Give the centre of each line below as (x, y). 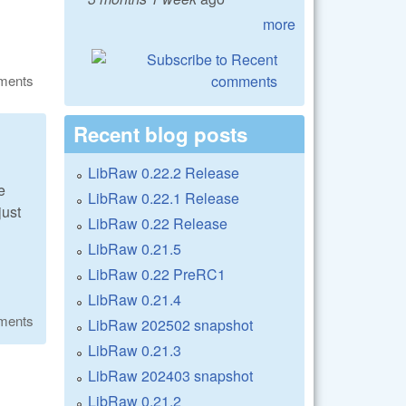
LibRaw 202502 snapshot (170, 324)
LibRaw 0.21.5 (135, 248)
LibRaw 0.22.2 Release (164, 172)
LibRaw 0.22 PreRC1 (157, 274)
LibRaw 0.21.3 (135, 350)
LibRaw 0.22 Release (158, 223)
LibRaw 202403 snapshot (170, 375)
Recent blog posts (160, 134)
